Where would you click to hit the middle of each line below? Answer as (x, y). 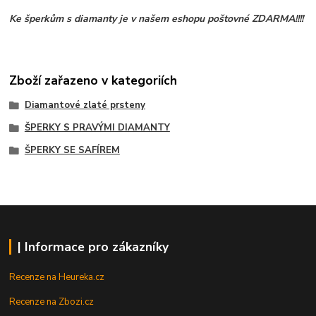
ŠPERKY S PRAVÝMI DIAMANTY (97, 127)
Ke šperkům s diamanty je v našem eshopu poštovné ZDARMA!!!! (157, 19)
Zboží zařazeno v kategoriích (93, 80)
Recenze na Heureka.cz (57, 278)
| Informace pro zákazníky (93, 247)
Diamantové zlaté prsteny (85, 105)
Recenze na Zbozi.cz (52, 302)
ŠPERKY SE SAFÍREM (72, 150)
